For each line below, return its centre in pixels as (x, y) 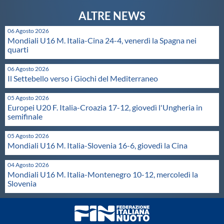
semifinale (25, 116)
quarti (18, 49)
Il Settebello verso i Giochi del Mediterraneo (83, 78)
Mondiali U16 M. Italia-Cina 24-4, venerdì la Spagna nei (102, 40)
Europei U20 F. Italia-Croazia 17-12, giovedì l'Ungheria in (105, 107)
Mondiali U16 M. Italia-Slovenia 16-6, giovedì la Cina (97, 145)
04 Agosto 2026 (28, 165)
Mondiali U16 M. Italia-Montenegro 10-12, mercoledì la (103, 174)
